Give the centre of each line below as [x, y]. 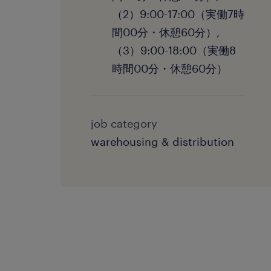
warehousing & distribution [162, 142]
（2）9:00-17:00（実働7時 [178, 14]
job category [124, 123]
